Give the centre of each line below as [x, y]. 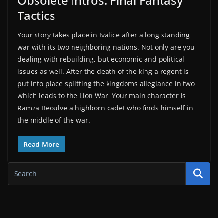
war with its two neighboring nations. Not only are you [106, 47]
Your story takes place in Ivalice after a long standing [104, 35]
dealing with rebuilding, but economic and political [101, 59]
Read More [41, 144]
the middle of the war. [54, 120]
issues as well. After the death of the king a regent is [103, 71]
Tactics [36, 15]
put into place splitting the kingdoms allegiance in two [106, 83]
